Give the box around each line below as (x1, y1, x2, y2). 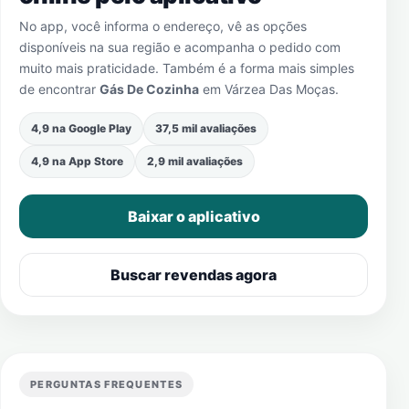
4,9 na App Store (31, 154, 123, 168)
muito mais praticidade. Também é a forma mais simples (19, 60, 354, 76)
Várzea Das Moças (225, 81, 335, 97)
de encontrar (19, 81, 100, 97)
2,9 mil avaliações (147, 154, 243, 168)
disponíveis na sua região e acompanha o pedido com (19, 39, 341, 55)
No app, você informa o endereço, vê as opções (19, 18, 307, 34)
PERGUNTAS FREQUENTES (30, 378, 184, 391)
